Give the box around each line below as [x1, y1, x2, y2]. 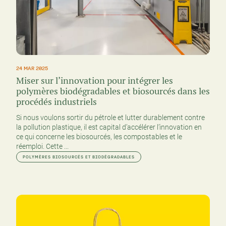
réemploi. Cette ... [16, 142, 69, 150]
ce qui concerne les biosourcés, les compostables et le [16, 132, 182, 141]
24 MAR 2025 [16, 65, 48, 71]
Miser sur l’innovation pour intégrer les [16, 74, 173, 86]
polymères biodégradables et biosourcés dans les [16, 85, 210, 97]
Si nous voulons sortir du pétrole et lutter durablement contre [16, 113, 205, 122]
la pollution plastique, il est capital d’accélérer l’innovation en [16, 123, 202, 131]
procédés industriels [16, 95, 97, 107]
